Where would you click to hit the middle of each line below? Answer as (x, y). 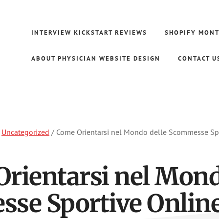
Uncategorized (25, 132)
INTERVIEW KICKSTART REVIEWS (89, 33)
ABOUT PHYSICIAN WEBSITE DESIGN (96, 58)
